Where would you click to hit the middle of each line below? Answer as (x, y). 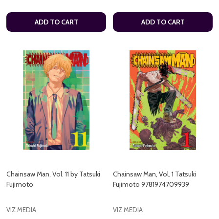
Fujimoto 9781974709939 (151, 185)
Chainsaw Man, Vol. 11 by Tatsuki (53, 174)
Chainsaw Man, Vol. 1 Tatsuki (154, 174)
